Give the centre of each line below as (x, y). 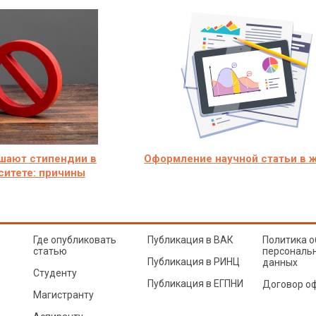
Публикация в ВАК (190, 240)
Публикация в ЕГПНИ (195, 284)
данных (280, 262)
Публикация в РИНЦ (194, 262)
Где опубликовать (74, 240)
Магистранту (63, 295)
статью (50, 251)
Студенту (55, 273)
